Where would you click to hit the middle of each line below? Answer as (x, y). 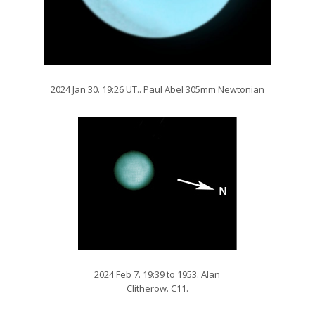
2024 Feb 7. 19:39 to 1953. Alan (157, 274)
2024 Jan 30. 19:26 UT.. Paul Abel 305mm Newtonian (157, 90)
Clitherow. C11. (157, 288)
